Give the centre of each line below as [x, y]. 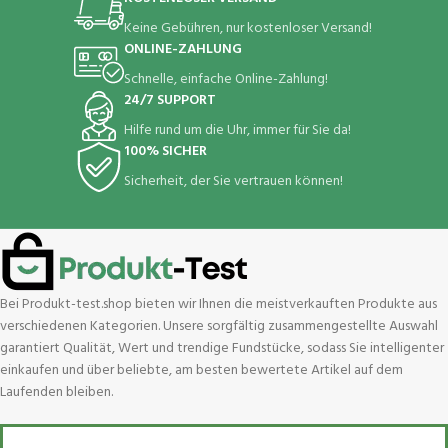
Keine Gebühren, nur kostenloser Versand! [247, 29]
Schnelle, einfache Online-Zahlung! [225, 80]
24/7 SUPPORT [169, 101]
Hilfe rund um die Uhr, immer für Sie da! [237, 131]
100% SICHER [165, 152]
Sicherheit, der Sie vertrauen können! [233, 182]
